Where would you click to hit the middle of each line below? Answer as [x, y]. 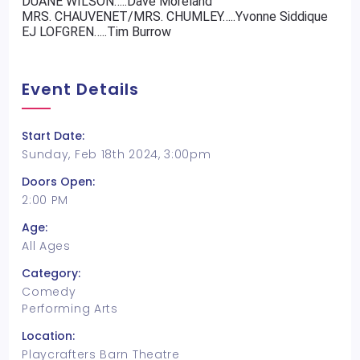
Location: [49, 336]
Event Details [81, 89]
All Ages [46, 246]
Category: [51, 273]
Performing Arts [70, 309]
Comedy [49, 292]
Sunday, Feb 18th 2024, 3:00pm [117, 154]
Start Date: [53, 136]
